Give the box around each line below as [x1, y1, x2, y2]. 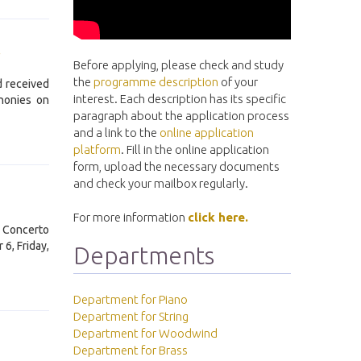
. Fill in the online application [120, 143, 269, 156]
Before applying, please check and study [73, 58, 284, 72]
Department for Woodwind [73, 326, 218, 340]
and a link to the [73, 126, 160, 139]
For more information [73, 210, 188, 224]
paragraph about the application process [73, 109, 289, 122]
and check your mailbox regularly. [73, 176, 248, 190]
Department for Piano [73, 293, 188, 306]
